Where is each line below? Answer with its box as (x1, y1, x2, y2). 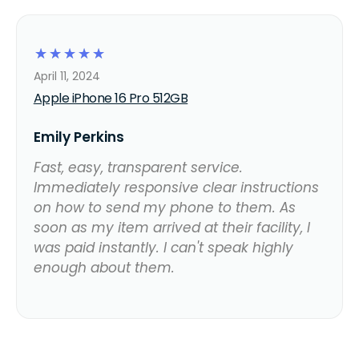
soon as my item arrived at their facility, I (33, 217, 310, 237)
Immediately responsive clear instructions (33, 177, 319, 197)
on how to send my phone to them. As (33, 197, 296, 217)
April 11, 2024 (33, 67, 100, 84)
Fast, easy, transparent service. (33, 157, 243, 177)
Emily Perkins (33, 127, 124, 147)
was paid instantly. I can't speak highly (33, 237, 293, 257)
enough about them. (33, 257, 175, 277)
